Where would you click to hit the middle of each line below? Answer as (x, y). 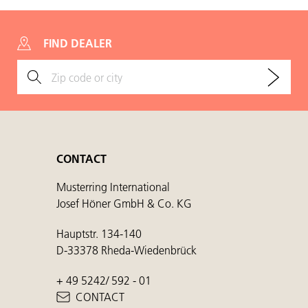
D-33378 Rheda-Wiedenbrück (126, 250)
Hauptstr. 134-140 (99, 234)
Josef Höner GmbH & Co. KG (124, 203)
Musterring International (113, 187)
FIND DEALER (78, 43)
